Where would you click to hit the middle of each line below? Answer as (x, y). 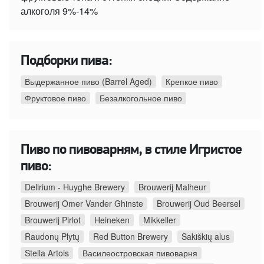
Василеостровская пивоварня (140, 253)
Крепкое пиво (192, 82)
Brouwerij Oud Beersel (199, 204)
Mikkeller (160, 220)
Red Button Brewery (131, 237)
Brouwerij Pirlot (53, 220)
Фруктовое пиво (55, 98)
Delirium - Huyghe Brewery (75, 187)
